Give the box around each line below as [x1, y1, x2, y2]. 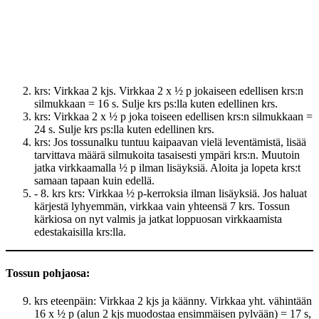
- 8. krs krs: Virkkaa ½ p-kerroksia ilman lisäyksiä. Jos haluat [34, 187, 307, 200]
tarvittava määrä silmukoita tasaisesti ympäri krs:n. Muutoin [34, 149, 300, 162]
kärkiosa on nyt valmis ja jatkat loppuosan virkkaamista [34, 213, 282, 226]
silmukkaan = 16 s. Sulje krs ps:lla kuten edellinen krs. [34, 98, 278, 110]
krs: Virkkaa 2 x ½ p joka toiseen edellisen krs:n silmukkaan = [34, 110, 313, 123]
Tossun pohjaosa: [6, 266, 90, 279]
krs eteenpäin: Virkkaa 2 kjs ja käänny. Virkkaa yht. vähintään [34, 294, 312, 307]
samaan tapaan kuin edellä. [34, 174, 155, 187]
